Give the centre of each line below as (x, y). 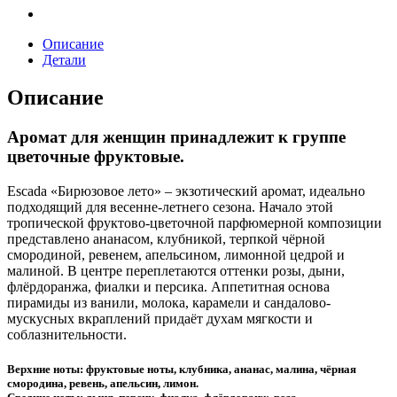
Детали (64, 60)
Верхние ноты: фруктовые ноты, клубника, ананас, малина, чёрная (182, 370)
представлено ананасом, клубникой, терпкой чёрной (166, 238)
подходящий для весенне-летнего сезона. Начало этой (170, 206)
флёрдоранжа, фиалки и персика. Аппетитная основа (168, 286)
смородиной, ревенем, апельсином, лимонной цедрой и (176, 254)
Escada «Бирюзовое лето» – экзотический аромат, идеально (186, 191)
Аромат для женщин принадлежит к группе (176, 137)
